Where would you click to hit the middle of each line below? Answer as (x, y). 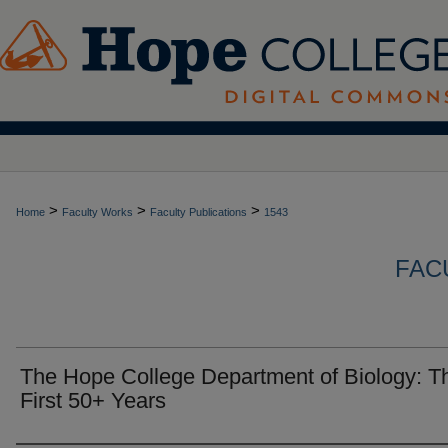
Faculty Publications (198, 212)
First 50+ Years (93, 400)
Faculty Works (97, 212)
